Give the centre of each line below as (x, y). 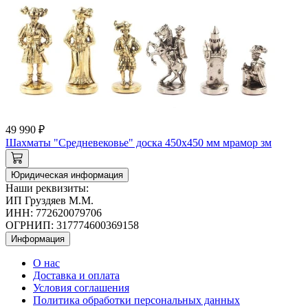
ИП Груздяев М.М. (49, 201)
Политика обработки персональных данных (136, 300)
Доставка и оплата (76, 276)
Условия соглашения (81, 288)
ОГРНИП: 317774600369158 (72, 225)
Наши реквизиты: (47, 188)
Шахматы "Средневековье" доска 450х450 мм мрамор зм (139, 143)
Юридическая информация (67, 175)
